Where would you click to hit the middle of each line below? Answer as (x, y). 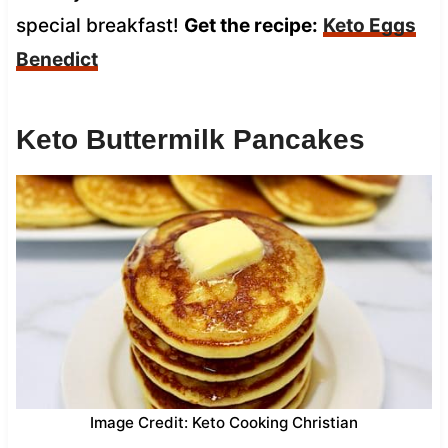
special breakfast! (99, 25)
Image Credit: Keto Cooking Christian (224, 422)
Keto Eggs (369, 25)
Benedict (56, 59)
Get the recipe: (250, 25)
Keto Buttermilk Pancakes (190, 139)
